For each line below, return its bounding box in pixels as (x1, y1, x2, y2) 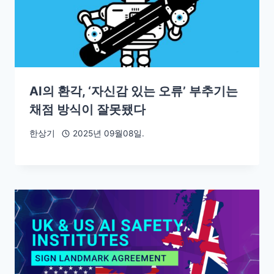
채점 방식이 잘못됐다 (29, 102, 146, 117)
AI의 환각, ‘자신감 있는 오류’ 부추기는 (29, 83, 238, 98)
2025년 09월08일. (72, 128, 144, 139)
